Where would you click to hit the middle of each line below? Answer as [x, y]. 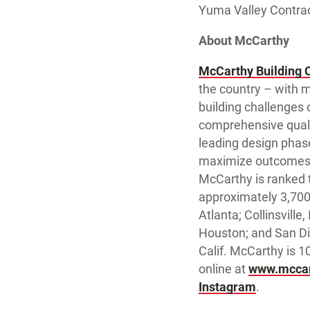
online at [224, 269]
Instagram [227, 287]
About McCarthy [244, 40]
